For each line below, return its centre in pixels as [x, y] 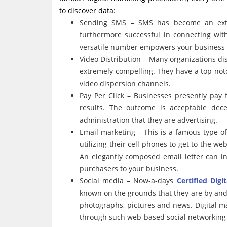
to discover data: [87, 10]
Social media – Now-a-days [128, 181]
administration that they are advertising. [148, 120]
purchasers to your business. [129, 168]
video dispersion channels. [125, 83]
